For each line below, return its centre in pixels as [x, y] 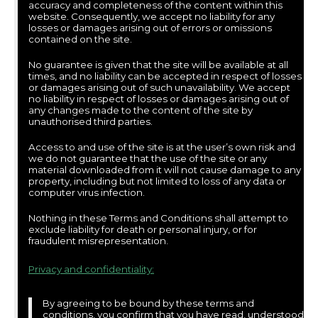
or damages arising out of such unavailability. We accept [159, 87]
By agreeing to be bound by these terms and [148, 303]
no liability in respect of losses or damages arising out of [159, 98]
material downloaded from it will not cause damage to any [165, 169]
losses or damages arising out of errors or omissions [150, 27]
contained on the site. [80, 39]
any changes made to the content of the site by [141, 110]
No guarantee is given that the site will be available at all [158, 64]
